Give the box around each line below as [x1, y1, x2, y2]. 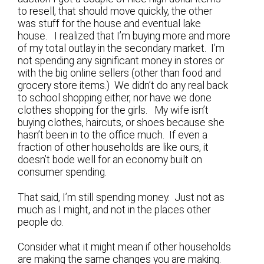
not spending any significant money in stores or [18, 55, 225, 67]
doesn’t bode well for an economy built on [18, 154, 203, 166]
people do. [18, 216, 64, 228]
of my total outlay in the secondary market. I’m [18, 42, 225, 55]
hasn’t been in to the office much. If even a [18, 129, 208, 141]
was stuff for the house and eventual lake [18, 18, 202, 30]
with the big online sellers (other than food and [18, 67, 222, 80]
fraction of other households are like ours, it [18, 141, 209, 154]
